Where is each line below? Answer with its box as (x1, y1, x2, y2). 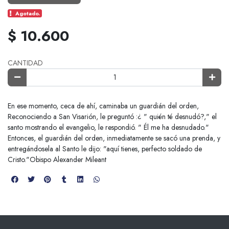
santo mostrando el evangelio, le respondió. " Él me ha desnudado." (8, 122, 209, 133)
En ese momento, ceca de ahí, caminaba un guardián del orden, (8, 101, 199, 111)
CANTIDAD (8, 57, 43, 68)
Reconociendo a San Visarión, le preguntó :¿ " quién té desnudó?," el (8, 111, 217, 122)
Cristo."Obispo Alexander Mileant (8, 154, 106, 165)
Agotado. (15, 9, 40, 17)
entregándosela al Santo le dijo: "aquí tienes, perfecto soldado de (8, 144, 202, 154)
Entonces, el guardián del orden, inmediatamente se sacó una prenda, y (8, 133, 220, 144)
